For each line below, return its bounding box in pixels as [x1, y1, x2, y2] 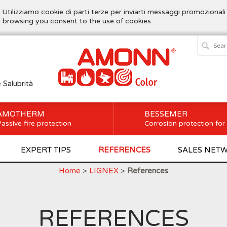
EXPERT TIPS [20, 145, 71, 155]
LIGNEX [89, 166, 119, 175]
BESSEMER [144, 109, 187, 119]
